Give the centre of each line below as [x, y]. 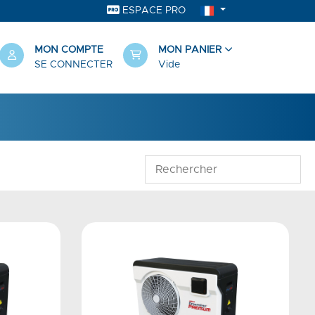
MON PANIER [191, 50]
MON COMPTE [69, 50]
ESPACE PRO [153, 11]
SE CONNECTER [73, 65]
